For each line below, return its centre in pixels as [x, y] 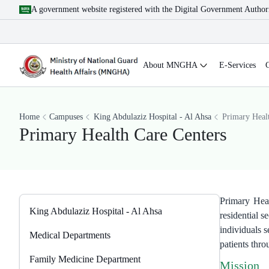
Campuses [66, 117]
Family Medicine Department [85, 259]
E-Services [237, 65]
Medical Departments [70, 235]
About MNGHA [170, 65]
